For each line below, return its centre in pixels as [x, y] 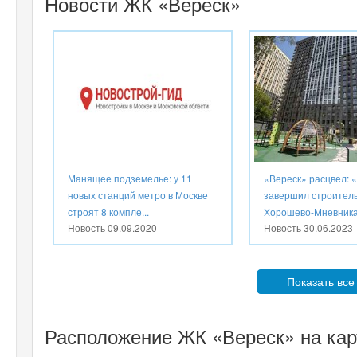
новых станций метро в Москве [138, 194]
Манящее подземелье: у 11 [130, 178]
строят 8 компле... [108, 211]
